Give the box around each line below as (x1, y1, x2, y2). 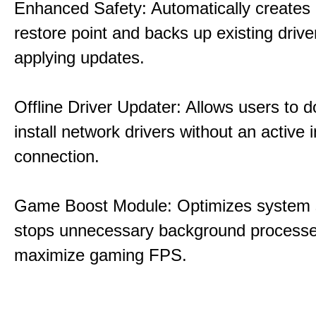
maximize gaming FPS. (14, 245, 187, 265)
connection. (14, 147, 99, 166)
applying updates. (14, 48, 145, 67)
